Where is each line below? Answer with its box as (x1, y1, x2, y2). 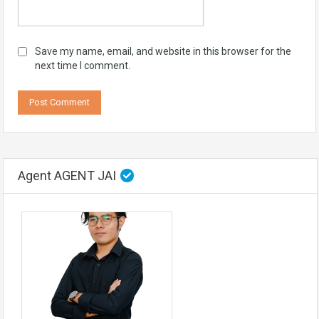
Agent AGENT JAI (18, 168, 119, 183)
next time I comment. (35, 60, 130, 71)
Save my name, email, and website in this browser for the (35, 46, 291, 57)
